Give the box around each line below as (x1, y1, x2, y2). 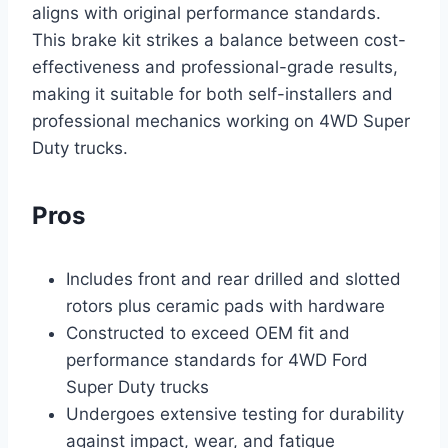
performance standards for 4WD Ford (66, 350, 368, 371)
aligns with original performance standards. (32, 3, 381, 24)
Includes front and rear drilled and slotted (66, 269, 401, 290)
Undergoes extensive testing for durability (66, 404, 404, 425)
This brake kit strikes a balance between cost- (32, 30, 406, 51)
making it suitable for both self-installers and (32, 84, 393, 105)
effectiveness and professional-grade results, (32, 57, 398, 78)
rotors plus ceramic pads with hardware (66, 296, 385, 317)
